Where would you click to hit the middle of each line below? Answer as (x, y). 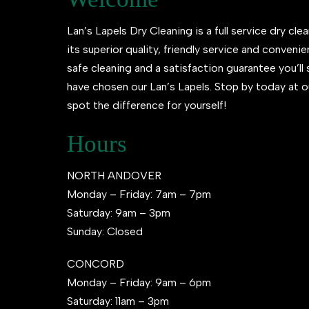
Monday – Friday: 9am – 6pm (139, 282)
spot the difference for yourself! (147, 105)
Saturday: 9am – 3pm (119, 213)
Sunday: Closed (105, 231)
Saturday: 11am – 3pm (118, 301)
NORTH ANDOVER (114, 176)
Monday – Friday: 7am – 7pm (139, 194)
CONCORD (96, 264)
